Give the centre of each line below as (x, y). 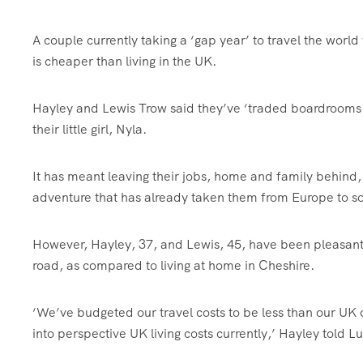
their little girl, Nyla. (91, 129)
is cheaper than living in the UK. (124, 61)
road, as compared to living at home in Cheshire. (175, 265)
